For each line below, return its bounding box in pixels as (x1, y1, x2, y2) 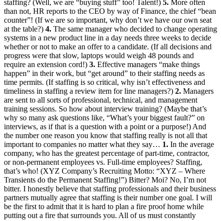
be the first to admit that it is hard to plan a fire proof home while (4, 202, 204, 211)
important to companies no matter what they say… (4, 140, 162, 149)
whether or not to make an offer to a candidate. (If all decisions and (4, 42, 212, 51)
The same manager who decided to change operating (51, 25, 217, 34)
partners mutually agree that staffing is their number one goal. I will (4, 193, 212, 202)
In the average (168, 140, 214, 149)
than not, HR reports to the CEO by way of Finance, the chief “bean (4, 7, 216, 16)
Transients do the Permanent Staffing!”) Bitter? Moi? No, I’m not (4, 176, 206, 184)
